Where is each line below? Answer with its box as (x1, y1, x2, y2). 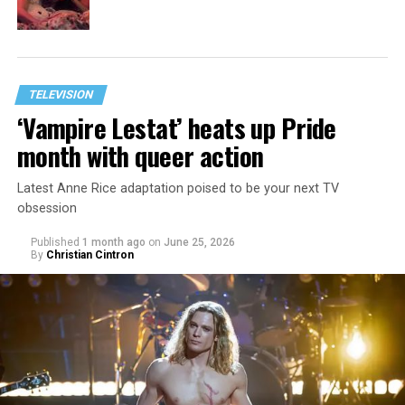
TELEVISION (26, 87, 95, 101)
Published (30, 235, 80, 249)
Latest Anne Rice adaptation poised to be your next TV (16, 180, 339, 196)
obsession (16, 200, 77, 216)
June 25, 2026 (163, 235, 235, 249)
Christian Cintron (45, 248, 134, 261)
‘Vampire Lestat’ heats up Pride (16, 108, 336, 146)
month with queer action (16, 136, 264, 174)
